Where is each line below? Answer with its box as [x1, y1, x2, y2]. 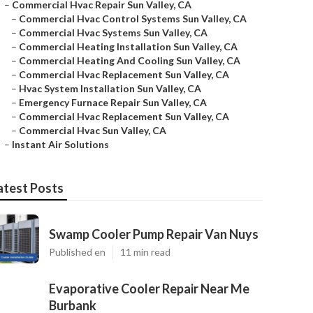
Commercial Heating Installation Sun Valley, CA [19, 41, 238, 52]
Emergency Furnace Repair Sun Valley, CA [19, 96, 207, 108]
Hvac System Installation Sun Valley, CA [19, 82, 201, 94]
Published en [49, 246, 105, 258]
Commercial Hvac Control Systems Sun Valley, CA [19, 13, 247, 24]
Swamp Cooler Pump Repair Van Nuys [49, 226, 259, 242]
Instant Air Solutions [12, 138, 109, 150]
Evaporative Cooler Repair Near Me [49, 281, 249, 296]
